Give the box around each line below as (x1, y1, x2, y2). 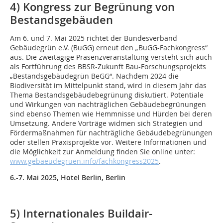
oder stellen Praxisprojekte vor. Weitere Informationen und (10, 137, 207, 147)
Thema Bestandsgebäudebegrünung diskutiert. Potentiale (10, 90, 204, 100)
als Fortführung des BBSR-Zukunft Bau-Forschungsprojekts (10, 62, 206, 71)
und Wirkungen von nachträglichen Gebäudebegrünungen (10, 100, 206, 109)
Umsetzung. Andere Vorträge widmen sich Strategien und (10, 118, 203, 128)
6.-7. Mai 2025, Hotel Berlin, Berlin (10, 173, 125, 182)
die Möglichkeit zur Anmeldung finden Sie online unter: (10, 147, 195, 156)
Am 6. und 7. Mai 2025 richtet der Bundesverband (10, 33, 177, 43)
